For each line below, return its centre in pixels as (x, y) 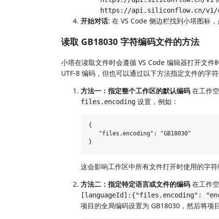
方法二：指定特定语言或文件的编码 (135, 184)
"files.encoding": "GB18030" (140, 134)
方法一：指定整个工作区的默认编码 (135, 90)
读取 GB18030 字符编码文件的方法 (130, 42)
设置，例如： (157, 101)
